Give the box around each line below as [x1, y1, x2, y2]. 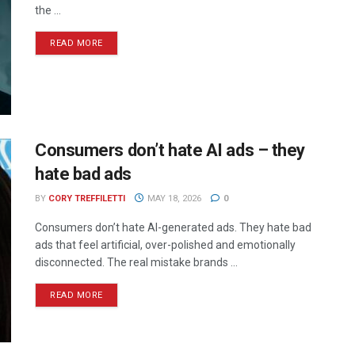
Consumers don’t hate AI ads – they [35, 139, 306, 160]
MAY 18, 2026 [144, 193, 201, 204]
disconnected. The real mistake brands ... [35, 255, 238, 269]
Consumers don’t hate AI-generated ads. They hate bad [35, 220, 311, 234]
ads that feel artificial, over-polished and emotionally [35, 238, 296, 251]
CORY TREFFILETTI [48, 193, 125, 204]
